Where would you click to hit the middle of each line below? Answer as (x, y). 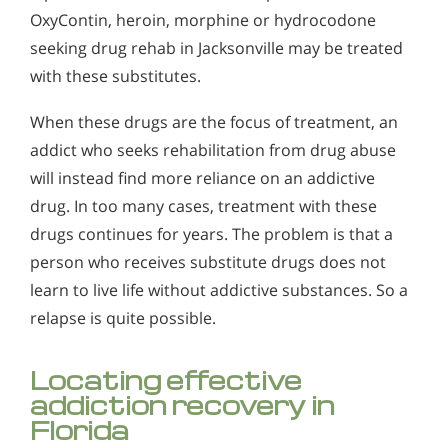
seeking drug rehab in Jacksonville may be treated (216, 48)
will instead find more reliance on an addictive (202, 177)
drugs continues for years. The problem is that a (211, 233)
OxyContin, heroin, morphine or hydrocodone (203, 20)
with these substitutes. (115, 76)
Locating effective (166, 379)
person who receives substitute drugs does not (208, 261)
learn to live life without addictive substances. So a (219, 289)
